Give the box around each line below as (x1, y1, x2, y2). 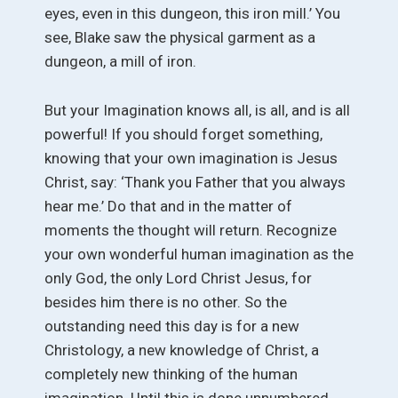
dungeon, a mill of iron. (44, 52, 196, 71)
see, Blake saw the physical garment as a (44, 28, 315, 47)
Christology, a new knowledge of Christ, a (44, 340, 319, 359)
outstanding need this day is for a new (44, 316, 299, 335)
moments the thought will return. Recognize (44, 220, 337, 239)
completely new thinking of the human (44, 364, 298, 383)
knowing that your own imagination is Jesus (44, 148, 338, 167)
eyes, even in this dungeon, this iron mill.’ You (44, 4, 340, 23)
